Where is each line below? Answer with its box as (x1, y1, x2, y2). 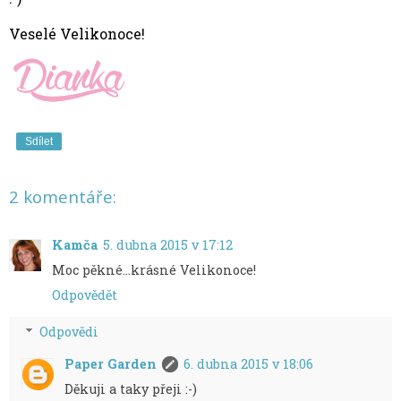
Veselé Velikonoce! (9, 24, 145, 44)
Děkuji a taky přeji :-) (64, 380, 198, 398)
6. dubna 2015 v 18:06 (183, 355, 314, 373)
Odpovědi (39, 323, 99, 341)
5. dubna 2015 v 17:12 (103, 235, 233, 253)
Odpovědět (52, 286, 117, 303)
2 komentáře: (9, 185, 116, 209)
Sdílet (25, 135, 53, 149)
